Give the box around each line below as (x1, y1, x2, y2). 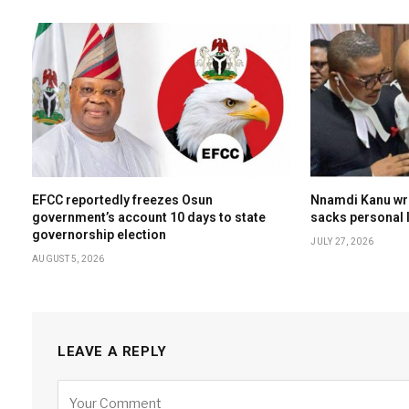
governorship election (32, 226, 166, 242)
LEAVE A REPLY (58, 342, 167, 360)
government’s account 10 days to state (32, 209, 266, 225)
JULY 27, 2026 (310, 236, 374, 246)
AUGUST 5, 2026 (32, 253, 105, 264)
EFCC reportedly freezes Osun (32, 192, 213, 207)
